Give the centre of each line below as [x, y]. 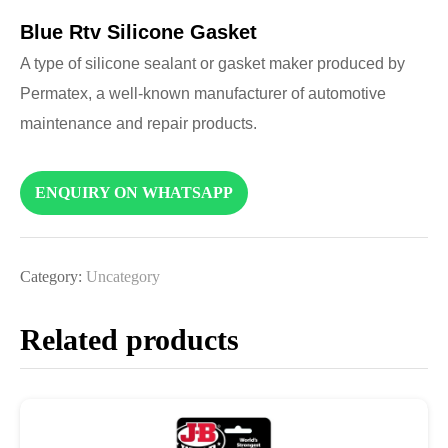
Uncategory [123, 277]
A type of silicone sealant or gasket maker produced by [212, 63]
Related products [129, 340]
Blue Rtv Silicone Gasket [138, 31]
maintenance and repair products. [138, 123]
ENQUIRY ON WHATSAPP [134, 193]
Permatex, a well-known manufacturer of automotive [203, 93]
